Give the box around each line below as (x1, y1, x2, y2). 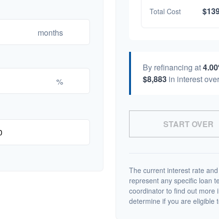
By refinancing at (143, 62, 203, 73)
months (38, 26, 63, 38)
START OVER (163, 118, 214, 130)
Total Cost (150, 6, 181, 16)
